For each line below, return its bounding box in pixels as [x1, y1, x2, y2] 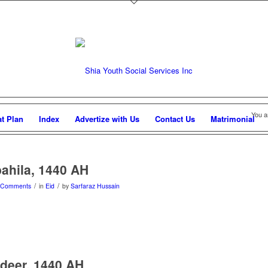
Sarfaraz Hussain [71, 181, 120, 190]
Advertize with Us [75, 113, 139, 124]
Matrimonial [211, 113, 255, 124]
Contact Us [155, 113, 195, 124]
